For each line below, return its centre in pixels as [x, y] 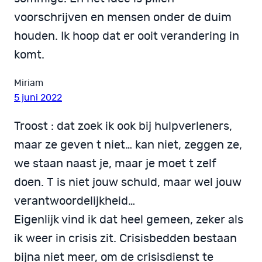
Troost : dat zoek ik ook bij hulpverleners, [123, 127]
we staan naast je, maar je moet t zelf [115, 164]
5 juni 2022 [38, 98]
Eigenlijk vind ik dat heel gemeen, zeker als [129, 220]
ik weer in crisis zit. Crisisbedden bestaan [125, 239]
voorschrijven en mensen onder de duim [123, 18]
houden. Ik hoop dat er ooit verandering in [127, 37]
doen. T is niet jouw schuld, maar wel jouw [128, 183]
